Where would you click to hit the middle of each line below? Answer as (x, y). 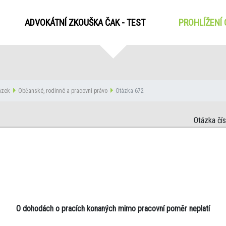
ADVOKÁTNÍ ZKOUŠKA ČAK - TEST (85, 22)
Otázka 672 (130, 91)
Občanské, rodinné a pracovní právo (63, 91)
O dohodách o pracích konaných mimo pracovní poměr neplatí (113, 209)
